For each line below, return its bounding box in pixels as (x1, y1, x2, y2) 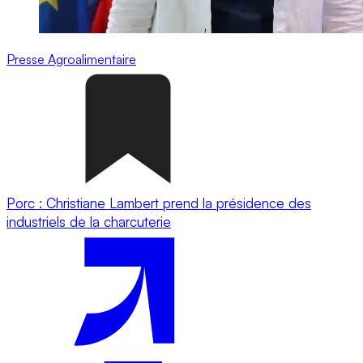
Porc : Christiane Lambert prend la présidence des (6, 194, 311, 211)
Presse (6, 50, 48, 67)
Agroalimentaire (48, 50, 136, 67)
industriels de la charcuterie (6, 212, 171, 230)
